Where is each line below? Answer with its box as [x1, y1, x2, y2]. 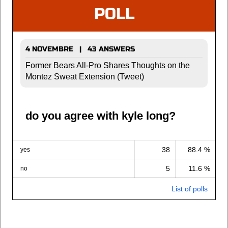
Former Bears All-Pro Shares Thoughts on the [25, 61, 190, 70]
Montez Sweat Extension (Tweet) [25, 72, 144, 81]
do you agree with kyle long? [25, 109, 176, 123]
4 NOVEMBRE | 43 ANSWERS [25, 45, 135, 53]
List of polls [172, 185, 208, 193]
